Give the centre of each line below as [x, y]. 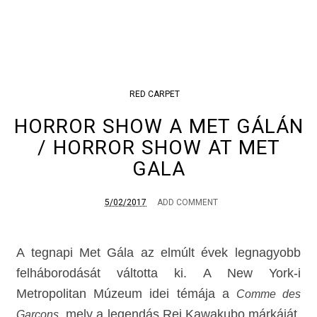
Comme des [268, 294]
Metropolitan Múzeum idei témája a [126, 293]
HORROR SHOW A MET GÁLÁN [158, 126]
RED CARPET [154, 94]
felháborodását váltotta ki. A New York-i [158, 273]
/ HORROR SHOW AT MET [158, 147]
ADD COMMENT [188, 202]
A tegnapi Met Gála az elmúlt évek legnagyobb [158, 252]
